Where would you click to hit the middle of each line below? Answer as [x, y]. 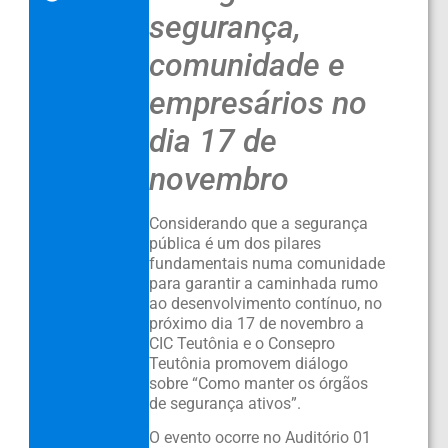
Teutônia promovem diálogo [248, 363]
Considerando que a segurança [258, 223]
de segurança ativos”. [224, 403]
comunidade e [246, 64]
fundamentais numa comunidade [266, 263]
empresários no [257, 102]
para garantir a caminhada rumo [263, 283]
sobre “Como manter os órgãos [258, 383]
